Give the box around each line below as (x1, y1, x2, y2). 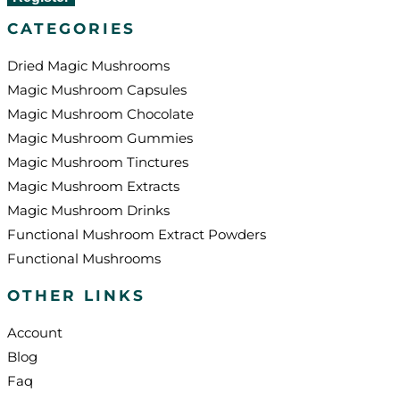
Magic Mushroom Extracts (7, 178, 179, 196)
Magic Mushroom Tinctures (7, 154, 188, 171)
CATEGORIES (7, 20, 136, 38)
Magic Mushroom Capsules (7, 81, 187, 99)
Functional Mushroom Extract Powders (7, 226, 266, 244)
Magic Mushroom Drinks (7, 202, 170, 220)
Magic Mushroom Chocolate (7, 105, 194, 123)
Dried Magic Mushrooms (7, 57, 170, 75)
